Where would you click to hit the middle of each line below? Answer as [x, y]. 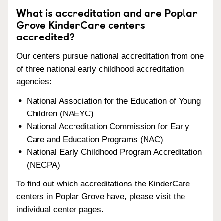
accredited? [45, 36]
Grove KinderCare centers [81, 24]
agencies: [34, 81]
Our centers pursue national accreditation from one [110, 56]
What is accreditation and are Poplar [107, 12]
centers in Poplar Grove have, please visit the [101, 197]
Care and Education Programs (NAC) [95, 139]
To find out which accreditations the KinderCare [103, 184]
